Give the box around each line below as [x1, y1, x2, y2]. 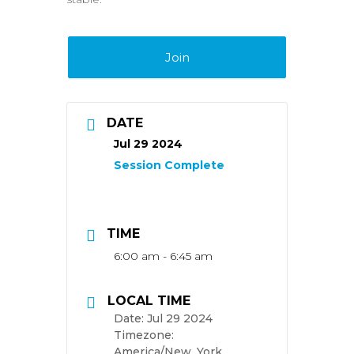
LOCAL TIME [107, 293, 190, 309]
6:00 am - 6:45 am [114, 249, 213, 264]
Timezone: [114, 327, 174, 342]
